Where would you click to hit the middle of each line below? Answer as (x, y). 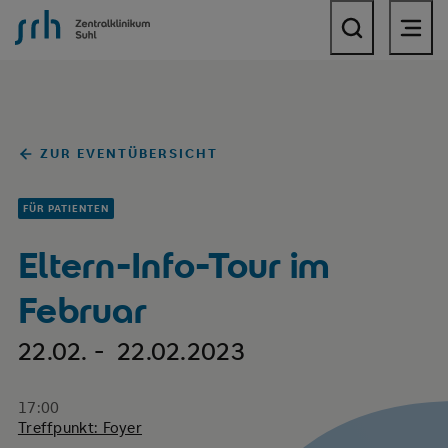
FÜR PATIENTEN (65, 208)
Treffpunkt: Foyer (80, 427)
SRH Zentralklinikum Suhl (104, 19)
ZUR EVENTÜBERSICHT (129, 153)
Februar (82, 309)
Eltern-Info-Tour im (173, 264)
